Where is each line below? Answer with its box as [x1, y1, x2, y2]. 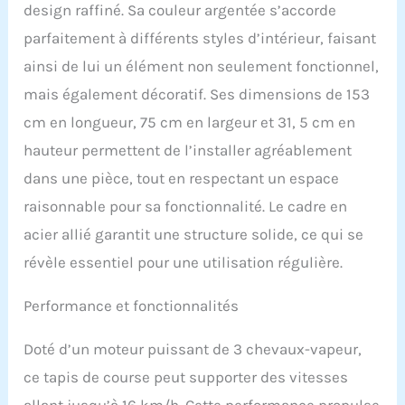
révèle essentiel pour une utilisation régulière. [24, 252, 344, 271]
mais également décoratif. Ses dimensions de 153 [24, 84, 371, 103]
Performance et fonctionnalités [24, 296, 240, 315]
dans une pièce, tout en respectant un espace [24, 168, 340, 187]
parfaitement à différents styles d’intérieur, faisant [24, 28, 377, 47]
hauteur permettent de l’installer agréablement [24, 140, 353, 159]
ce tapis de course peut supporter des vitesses [24, 367, 349, 386]
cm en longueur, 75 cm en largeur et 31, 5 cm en [24, 112, 356, 131]
